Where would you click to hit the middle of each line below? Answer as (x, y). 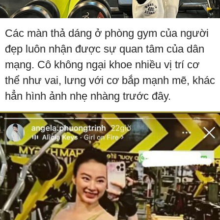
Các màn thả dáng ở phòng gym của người (107, 33)
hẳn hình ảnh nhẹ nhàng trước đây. (88, 96)
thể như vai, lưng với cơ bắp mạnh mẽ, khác (110, 80)
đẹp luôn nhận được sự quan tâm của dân (105, 49)
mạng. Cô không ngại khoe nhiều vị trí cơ (102, 64)
